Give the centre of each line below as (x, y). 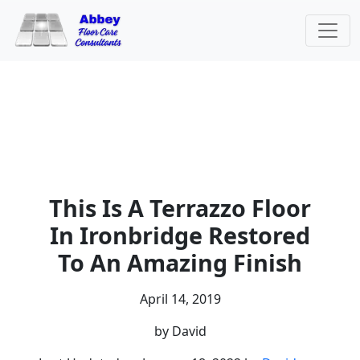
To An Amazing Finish (180, 263)
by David (180, 331)
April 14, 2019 (180, 299)
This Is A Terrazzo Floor (180, 208)
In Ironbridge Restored (180, 235)
